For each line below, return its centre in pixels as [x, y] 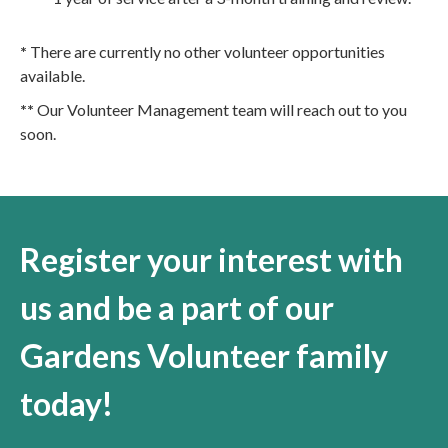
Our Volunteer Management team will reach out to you [220, 109]
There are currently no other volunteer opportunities [206, 51]
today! [66, 403]
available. [52, 75]
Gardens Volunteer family [204, 355]
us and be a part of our [177, 307]
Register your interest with [211, 259]
